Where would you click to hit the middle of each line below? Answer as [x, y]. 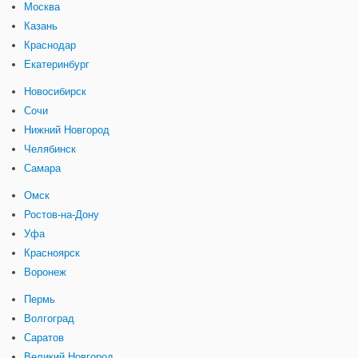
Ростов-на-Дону [62, 215]
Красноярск [52, 253]
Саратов [44, 338]
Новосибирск [55, 92]
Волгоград [49, 319]
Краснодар [50, 46]
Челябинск [50, 149]
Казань [41, 26]
